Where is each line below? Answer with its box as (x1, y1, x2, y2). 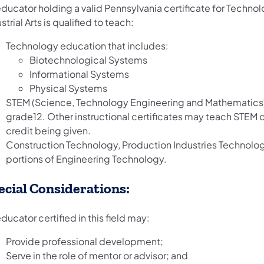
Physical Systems (29, 82, 107, 95)
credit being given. (6, 124, 91, 137)
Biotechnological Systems (29, 54, 147, 67)
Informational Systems (29, 68, 129, 81)
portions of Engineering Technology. (6, 153, 167, 166)
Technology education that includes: (6, 39, 169, 52)
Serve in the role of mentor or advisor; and (6, 249, 188, 262)
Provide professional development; (6, 235, 163, 248)
